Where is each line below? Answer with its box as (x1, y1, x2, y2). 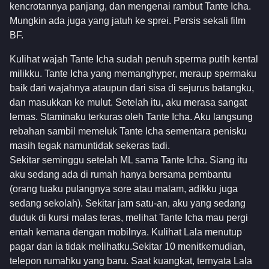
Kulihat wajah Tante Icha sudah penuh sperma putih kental (10, 54, 258, 65)
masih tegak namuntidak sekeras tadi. (10, 141, 170, 151)
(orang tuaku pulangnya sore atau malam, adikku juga (10, 184, 238, 195)
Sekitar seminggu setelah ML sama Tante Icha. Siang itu (10, 155, 247, 166)
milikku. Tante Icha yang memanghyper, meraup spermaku (10, 68, 256, 79)
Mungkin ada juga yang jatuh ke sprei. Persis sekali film (10, 16, 246, 26)
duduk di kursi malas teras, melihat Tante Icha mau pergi (10, 213, 248, 223)
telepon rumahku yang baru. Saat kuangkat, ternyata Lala (10, 256, 252, 267)
